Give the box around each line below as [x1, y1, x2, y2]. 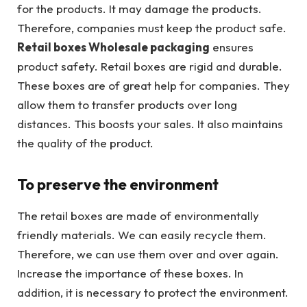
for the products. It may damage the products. [17, 1, 262, 16]
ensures [210, 40, 254, 55]
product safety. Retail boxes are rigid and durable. [17, 59, 282, 74]
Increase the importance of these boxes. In [17, 266, 243, 281]
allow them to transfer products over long [17, 97, 237, 112]
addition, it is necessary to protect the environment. [17, 285, 288, 300]
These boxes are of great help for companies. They [17, 78, 290, 93]
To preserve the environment [17, 174, 219, 194]
